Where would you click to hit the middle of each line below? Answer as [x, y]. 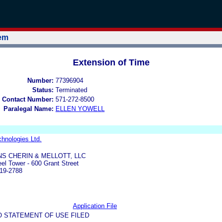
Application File [95, 206]
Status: [43, 90]
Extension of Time [111, 62]
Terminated [71, 90]
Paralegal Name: [28, 109]
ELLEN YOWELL [80, 109]
